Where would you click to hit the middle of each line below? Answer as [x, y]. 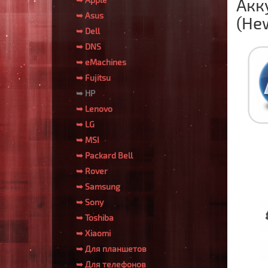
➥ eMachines [101, 62]
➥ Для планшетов [111, 249]
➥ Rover [92, 171]
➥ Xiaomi [93, 233]
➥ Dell [88, 31]
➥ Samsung [98, 186]
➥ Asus [90, 15]
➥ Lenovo [94, 109]
